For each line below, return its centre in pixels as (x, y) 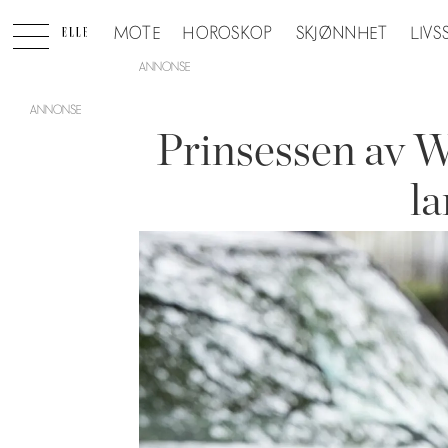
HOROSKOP (228, 33)
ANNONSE (165, 66)
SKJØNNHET (342, 33)
